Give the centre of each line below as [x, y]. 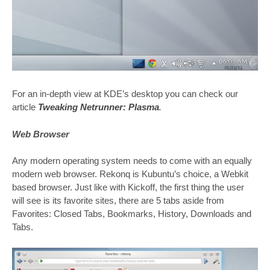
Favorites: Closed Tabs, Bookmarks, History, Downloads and [132, 214]
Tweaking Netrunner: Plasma [99, 107]
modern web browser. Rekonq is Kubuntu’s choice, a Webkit [130, 174]
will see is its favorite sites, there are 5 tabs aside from [118, 201]
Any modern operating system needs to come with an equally [132, 161]
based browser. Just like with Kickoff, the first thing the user [128, 187]
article [25, 107]
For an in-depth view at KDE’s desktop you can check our [125, 94]
